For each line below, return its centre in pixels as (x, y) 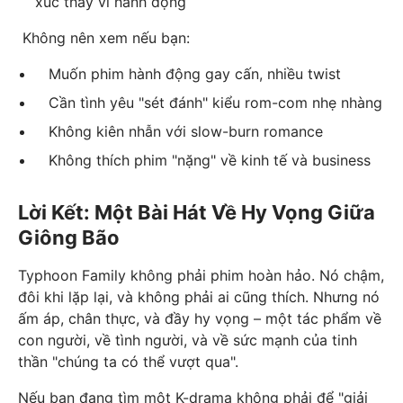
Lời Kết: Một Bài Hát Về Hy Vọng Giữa (197, 213)
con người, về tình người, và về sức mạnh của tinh (188, 340)
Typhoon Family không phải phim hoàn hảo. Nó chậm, (201, 276)
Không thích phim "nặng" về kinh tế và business (203, 161)
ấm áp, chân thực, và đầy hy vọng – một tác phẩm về (200, 319)
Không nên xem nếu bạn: (104, 38)
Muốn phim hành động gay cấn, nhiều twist (188, 74)
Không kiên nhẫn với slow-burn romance (179, 132)
